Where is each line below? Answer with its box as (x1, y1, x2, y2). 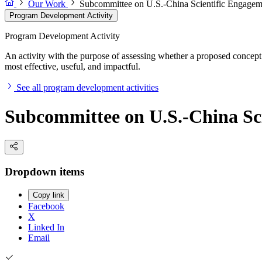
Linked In (28, 222, 64, 233)
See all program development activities (16, 82, 158, 93)
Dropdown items (5, 165, 84, 178)
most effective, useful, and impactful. (5, 61, 140, 72)
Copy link (33, 191, 64, 200)
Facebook (28, 201, 64, 212)
